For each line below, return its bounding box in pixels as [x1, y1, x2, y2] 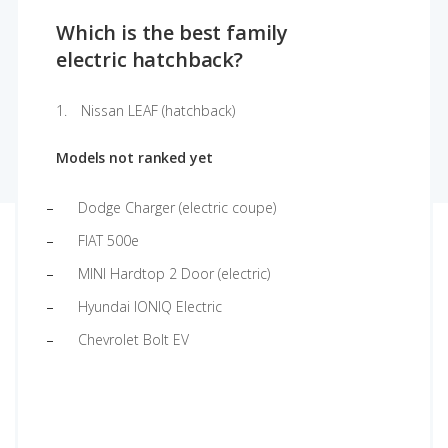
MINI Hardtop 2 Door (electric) [78, 264, 270, 283]
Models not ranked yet [56, 148, 213, 167]
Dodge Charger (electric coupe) [78, 198, 276, 217]
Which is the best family [56, 19, 289, 46]
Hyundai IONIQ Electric [78, 297, 222, 316]
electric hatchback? [56, 46, 243, 73]
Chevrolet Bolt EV [78, 330, 189, 349]
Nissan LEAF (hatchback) [81, 101, 235, 120]
